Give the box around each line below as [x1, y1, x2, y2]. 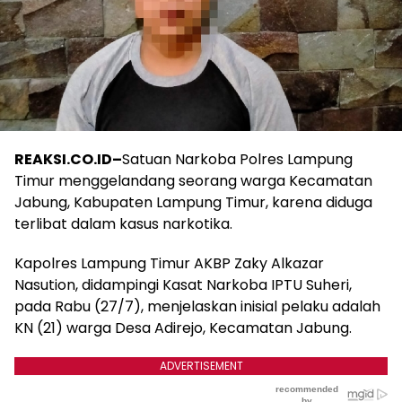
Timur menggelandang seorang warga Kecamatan [14, 170, 372, 191]
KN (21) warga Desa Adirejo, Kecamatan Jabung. [14, 318, 352, 338]
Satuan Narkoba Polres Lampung [122, 149, 353, 170]
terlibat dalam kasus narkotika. [14, 214, 232, 234]
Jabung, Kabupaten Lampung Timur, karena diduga [14, 192, 372, 213]
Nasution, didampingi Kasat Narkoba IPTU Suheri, [14, 275, 352, 295]
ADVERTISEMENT [159, 358, 243, 373]
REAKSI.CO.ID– [14, 149, 122, 170]
